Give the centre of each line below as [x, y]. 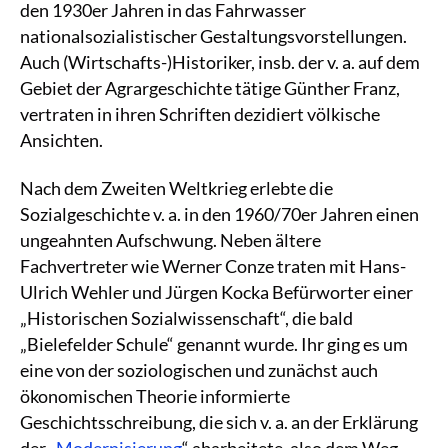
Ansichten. [61, 139]
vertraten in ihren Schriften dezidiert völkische [200, 113]
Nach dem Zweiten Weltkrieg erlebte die [176, 187]
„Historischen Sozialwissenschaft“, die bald [186, 317]
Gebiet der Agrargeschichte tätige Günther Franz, [210, 87]
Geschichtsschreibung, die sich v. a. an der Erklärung [219, 421]
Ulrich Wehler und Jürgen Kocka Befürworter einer [216, 291]
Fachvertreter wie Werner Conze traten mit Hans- [213, 265]
